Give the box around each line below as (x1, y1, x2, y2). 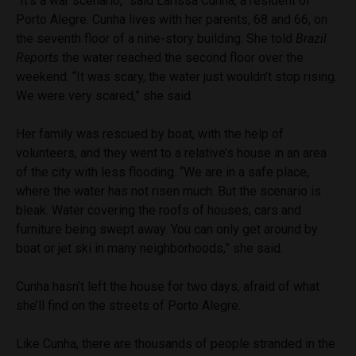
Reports (16, 49, 59, 65)
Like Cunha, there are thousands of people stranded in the (16, 335, 335, 351)
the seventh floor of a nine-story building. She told (16, 30, 296, 46)
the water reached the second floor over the (59, 49, 304, 65)
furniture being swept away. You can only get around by (16, 221, 318, 237)
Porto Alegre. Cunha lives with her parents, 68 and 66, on (16, 11, 327, 27)
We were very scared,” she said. (16, 87, 193, 103)
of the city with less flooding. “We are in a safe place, (16, 164, 309, 180)
